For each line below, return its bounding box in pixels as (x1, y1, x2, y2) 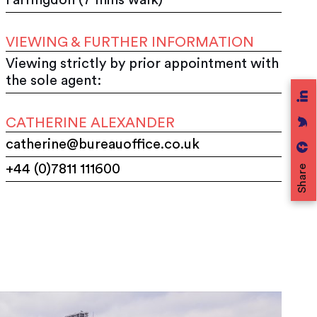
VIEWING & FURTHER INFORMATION (6, 35, 255, 50)
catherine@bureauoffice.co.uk (6, 137, 200, 151)
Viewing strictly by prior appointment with (6, 56, 279, 71)
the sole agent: (6, 73, 102, 88)
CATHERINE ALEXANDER (6, 115, 175, 130)
